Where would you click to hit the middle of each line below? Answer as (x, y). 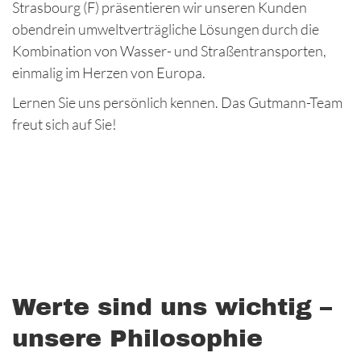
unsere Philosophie (137, 338)
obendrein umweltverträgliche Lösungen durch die (166, 29)
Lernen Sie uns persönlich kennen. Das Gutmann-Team (177, 102)
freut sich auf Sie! (64, 124)
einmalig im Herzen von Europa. (109, 73)
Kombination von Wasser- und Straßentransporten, (169, 51)
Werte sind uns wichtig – (172, 307)
